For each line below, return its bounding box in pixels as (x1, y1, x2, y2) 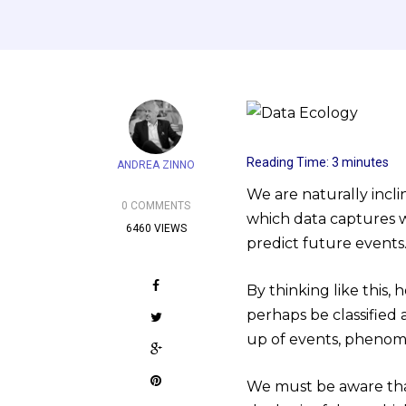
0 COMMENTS (121, 199, 190, 212)
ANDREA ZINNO (117, 159, 195, 171)
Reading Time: (246, 155, 332, 170)
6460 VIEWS (125, 222, 187, 235)
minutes (342, 155, 389, 170)
